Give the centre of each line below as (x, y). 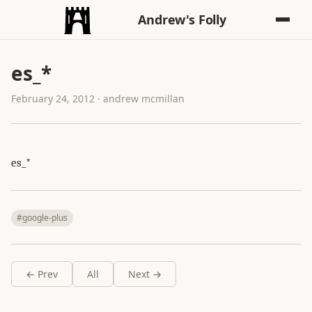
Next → (145, 274)
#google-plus (42, 218)
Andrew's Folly (182, 19)
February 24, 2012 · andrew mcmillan (98, 99)
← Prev (42, 274)
